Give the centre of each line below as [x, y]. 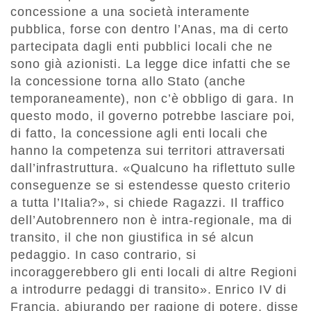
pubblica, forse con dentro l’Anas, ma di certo [150, 30]
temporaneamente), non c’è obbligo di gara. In [152, 99]
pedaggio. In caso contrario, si [103, 255]
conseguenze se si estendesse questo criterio [151, 186]
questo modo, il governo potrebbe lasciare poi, [153, 116]
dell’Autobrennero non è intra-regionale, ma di [152, 220]
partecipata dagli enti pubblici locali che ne [142, 47]
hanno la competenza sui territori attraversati [148, 151]
